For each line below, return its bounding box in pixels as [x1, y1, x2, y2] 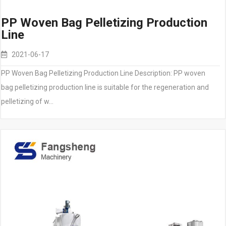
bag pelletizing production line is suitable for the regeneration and [1, 83, 209, 91]
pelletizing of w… [1, 97, 53, 105]
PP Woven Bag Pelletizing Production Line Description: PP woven [1, 69, 205, 77]
